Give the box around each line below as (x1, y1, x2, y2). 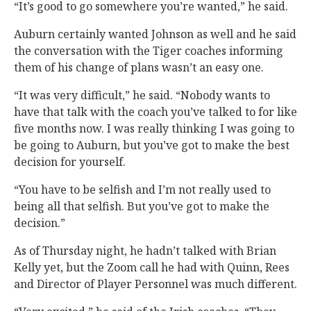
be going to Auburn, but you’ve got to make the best (14, 137, 289, 153)
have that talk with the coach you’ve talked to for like (14, 104, 297, 119)
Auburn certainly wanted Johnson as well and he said (14, 26, 296, 42)
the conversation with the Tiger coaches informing (14, 43, 283, 58)
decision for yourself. (14, 154, 126, 169)
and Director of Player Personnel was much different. (14, 276, 297, 292)
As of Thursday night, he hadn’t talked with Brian (14, 243, 276, 258)
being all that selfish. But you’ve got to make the (14, 199, 269, 214)
